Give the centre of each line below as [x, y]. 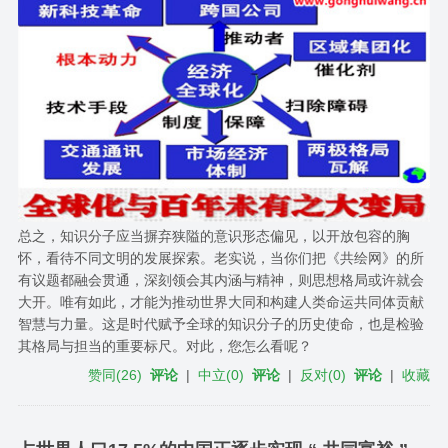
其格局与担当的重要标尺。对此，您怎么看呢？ [164, 346]
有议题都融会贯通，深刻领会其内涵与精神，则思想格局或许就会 [220, 280]
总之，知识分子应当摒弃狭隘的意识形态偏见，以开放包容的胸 [213, 236]
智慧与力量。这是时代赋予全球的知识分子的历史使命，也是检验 [220, 324]
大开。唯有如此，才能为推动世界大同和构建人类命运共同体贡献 [220, 302]
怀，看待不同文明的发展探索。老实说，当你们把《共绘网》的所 [220, 258]
